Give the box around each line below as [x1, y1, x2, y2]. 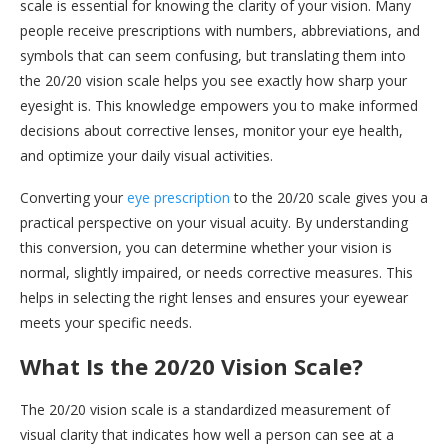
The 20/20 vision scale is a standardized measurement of [20, 399, 390, 419]
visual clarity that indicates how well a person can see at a [20, 424, 394, 444]
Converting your [20, 187, 127, 207]
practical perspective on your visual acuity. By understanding [20, 212, 408, 232]
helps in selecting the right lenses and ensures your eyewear [20, 287, 408, 307]
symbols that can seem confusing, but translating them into [20, 45, 406, 65]
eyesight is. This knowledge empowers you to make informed [20, 95, 418, 115]
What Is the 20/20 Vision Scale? [20, 350, 363, 381]
